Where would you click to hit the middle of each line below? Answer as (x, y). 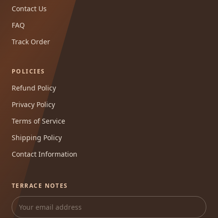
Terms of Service (38, 121)
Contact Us (29, 9)
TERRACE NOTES (40, 186)
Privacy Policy (33, 105)
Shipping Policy (37, 138)
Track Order (31, 42)
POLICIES (28, 72)
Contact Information (45, 154)
